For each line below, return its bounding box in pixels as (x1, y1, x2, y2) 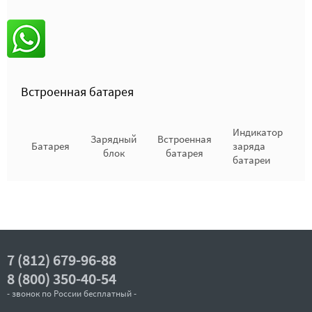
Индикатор (233, 125, 283, 139)
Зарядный (91, 132, 136, 146)
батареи (233, 153, 270, 166)
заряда (233, 139, 265, 153)
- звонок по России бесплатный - (7, 288, 136, 299)
